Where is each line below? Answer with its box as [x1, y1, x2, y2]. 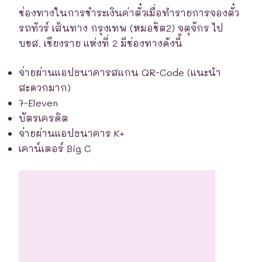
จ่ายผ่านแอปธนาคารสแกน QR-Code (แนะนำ [19, 65, 221, 78]
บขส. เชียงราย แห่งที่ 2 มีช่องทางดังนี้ [19, 36, 182, 49]
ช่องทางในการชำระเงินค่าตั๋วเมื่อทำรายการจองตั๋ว [19, 6, 239, 19]
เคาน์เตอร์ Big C [19, 142, 91, 154]
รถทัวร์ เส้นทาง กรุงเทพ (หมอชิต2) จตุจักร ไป [19, 21, 223, 34]
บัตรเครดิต [19, 111, 68, 124]
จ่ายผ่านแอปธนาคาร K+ [19, 126, 125, 139]
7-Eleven [19, 96, 58, 109]
